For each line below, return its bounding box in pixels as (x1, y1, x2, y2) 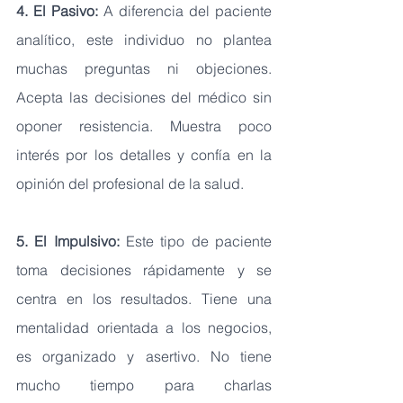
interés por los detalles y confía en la (16, 145, 272, 164)
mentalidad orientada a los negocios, (16, 318, 272, 336)
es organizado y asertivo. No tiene (16, 346, 272, 365)
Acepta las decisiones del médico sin (16, 87, 272, 106)
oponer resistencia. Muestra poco (16, 116, 272, 135)
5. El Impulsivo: (16, 231, 126, 250)
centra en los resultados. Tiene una (16, 289, 272, 308)
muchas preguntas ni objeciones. (16, 58, 272, 77)
